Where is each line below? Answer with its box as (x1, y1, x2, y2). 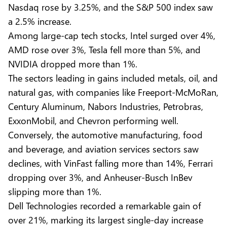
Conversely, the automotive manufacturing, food (8, 128, 203, 141)
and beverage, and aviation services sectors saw (8, 142, 199, 155)
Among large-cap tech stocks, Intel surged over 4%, (8, 28, 215, 42)
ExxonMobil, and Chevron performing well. (8, 113, 183, 127)
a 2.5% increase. (8, 14, 77, 27)
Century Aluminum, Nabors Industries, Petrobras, (8, 99, 203, 112)
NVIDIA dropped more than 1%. (8, 57, 142, 70)
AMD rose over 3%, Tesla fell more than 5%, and (8, 43, 201, 56)
